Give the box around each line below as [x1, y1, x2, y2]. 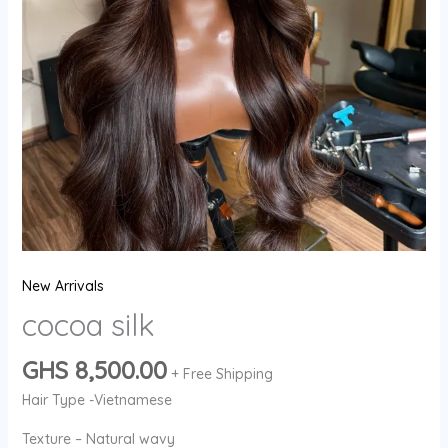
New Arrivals [21, 277, 104, 296]
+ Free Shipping [170, 365, 273, 384]
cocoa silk [21, 306, 155, 345]
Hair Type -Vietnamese [21, 391, 172, 410]
